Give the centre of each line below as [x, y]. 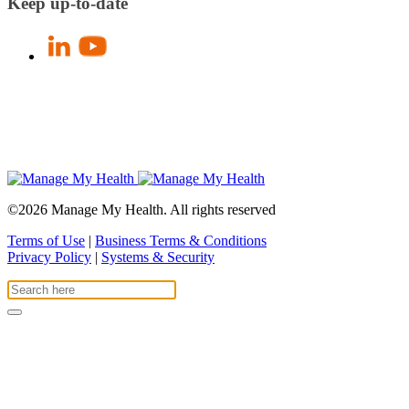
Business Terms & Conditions [181, 240]
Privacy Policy [49, 257]
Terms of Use [46, 240]
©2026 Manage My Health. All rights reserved [142, 209]
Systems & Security [158, 257]
